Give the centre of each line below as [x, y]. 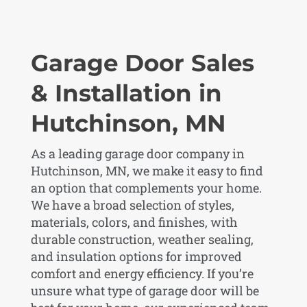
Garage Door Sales [142, 63]
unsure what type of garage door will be [145, 290]
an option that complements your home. [146, 187]
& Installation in [126, 93]
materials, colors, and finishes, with [134, 222]
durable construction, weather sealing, [142, 239]
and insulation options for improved [136, 256]
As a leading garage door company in [137, 153]
